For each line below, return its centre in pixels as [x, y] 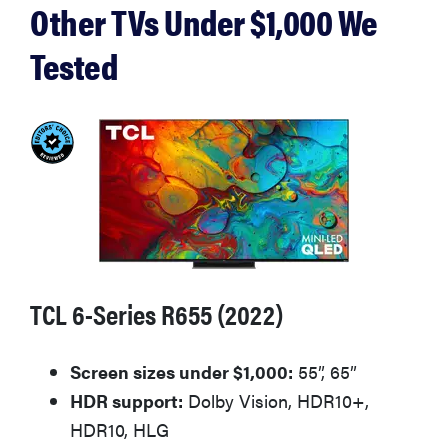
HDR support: [126, 401]
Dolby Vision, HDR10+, [276, 401]
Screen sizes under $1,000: [181, 372]
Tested [73, 65]
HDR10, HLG [119, 430]
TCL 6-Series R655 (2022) [157, 313]
